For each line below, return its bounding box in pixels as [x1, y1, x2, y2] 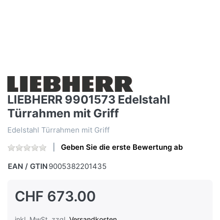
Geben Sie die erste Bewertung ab [61, 142, 183, 152]
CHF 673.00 [15, 188, 96, 205]
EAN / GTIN [8, 162, 48, 171]
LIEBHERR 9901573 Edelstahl [7, 92, 170, 107]
